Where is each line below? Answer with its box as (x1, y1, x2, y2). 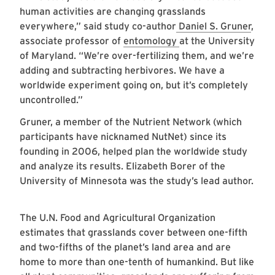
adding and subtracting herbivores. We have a (20, 64, 225, 77)
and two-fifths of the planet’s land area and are (20, 241, 231, 254)
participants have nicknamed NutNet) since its (20, 131, 227, 143)
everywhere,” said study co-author (20, 20, 176, 33)
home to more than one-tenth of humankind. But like (20, 256, 254, 268)
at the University (179, 35, 255, 47)
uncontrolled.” (20, 94, 83, 106)
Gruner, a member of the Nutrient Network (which (20, 116, 242, 128)
